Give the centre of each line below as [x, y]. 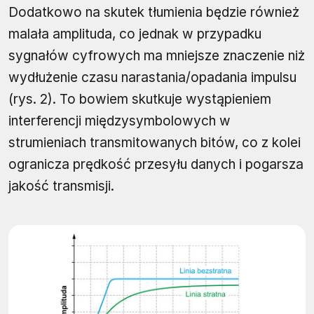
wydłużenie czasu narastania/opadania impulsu [152, 78]
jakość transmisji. [61, 186]
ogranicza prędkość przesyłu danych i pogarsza [156, 165]
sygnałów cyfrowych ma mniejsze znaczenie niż [157, 56]
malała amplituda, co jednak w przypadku [135, 34]
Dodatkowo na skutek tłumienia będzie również [154, 13]
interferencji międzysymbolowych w [120, 121]
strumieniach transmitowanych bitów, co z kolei [155, 143]
